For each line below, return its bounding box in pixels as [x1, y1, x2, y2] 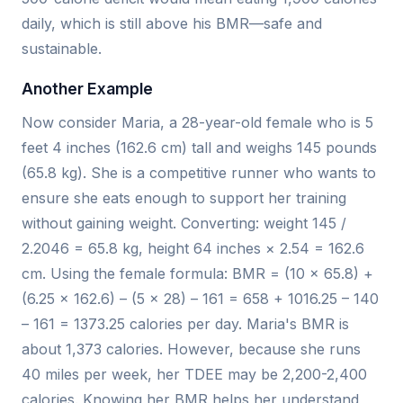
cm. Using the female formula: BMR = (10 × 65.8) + [22, 264, 373, 283]
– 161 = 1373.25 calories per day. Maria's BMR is [22, 315, 349, 334]
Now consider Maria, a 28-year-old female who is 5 [22, 113, 373, 132]
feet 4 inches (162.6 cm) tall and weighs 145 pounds [22, 139, 377, 157]
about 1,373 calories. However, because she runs [22, 340, 361, 359]
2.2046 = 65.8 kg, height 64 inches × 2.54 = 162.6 [22, 239, 364, 258]
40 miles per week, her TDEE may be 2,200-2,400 [22, 365, 367, 384]
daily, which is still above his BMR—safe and [22, 14, 322, 33]
